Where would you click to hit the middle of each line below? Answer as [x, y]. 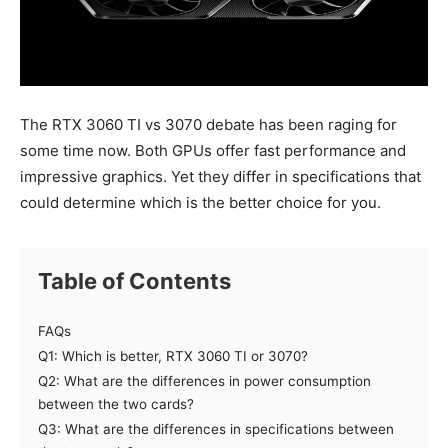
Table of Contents [134, 280]
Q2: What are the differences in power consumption [204, 380]
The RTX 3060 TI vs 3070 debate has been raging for [208, 124]
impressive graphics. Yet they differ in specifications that [220, 176]
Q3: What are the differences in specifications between [216, 428]
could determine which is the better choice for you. [200, 202]
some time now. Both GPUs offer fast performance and [213, 150]
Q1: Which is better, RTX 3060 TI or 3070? [173, 355]
